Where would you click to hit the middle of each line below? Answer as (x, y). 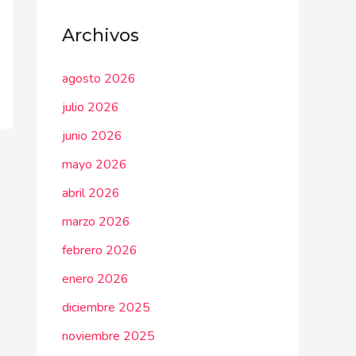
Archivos (101, 35)
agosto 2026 (99, 79)
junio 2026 (92, 136)
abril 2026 (91, 193)
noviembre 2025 (108, 336)
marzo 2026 (96, 222)
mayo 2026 (95, 164)
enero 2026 (95, 279)
